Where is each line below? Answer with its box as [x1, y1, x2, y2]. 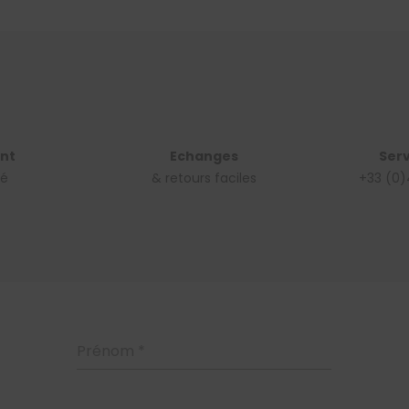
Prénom [76, 340, 138, 362]
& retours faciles [151, 168, 257, 187]
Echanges [169, 146, 238, 165]
